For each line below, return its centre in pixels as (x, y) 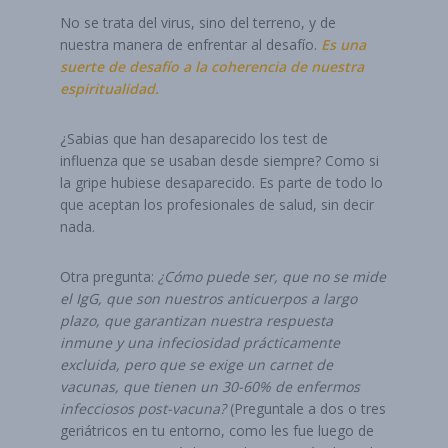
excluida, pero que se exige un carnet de (196, 364)
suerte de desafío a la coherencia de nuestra (212, 66)
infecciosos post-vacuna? (143, 408)
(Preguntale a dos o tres (306, 408)
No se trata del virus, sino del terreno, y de (198, 22)
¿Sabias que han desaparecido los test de (194, 138)
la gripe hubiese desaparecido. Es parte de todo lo (221, 182)
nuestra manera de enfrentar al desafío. (190, 44)
